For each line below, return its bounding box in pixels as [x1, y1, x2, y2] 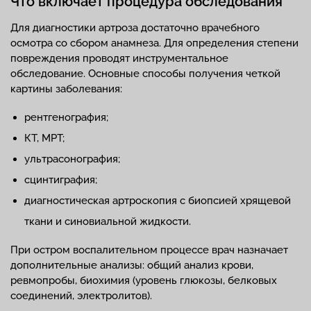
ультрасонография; [24, 153, 120, 166]
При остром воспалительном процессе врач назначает [10, 244, 288, 257]
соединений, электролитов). [10, 289, 152, 303]
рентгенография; [24, 111, 108, 124]
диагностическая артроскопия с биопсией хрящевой [24, 194, 291, 208]
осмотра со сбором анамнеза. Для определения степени [10, 37, 299, 50]
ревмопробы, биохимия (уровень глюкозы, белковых [10, 274, 277, 287]
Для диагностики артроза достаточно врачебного [10, 22, 260, 35]
